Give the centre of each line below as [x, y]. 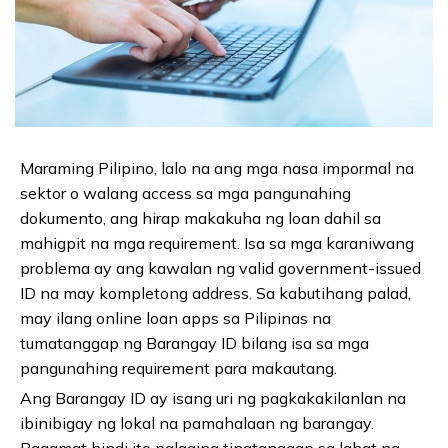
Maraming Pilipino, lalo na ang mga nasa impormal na [217, 167]
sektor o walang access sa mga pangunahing [185, 192]
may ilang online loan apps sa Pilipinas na [175, 317]
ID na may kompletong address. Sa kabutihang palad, [215, 292]
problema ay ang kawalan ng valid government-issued [220, 267]
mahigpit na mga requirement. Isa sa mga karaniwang [217, 242]
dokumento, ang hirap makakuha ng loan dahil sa [200, 217]
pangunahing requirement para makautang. [178, 367]
